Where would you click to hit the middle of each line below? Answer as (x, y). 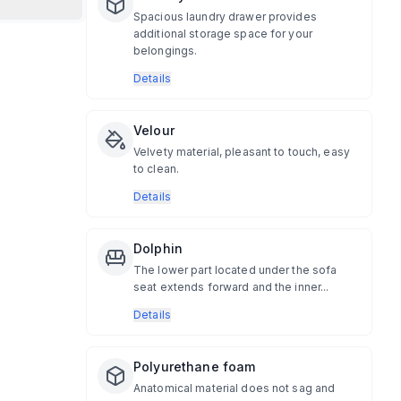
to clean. (157, 169)
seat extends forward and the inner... (231, 287)
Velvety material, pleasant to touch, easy (242, 152)
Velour (154, 130)
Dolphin (158, 248)
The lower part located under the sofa (235, 270)
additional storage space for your (223, 34)
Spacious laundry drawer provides (225, 17)
